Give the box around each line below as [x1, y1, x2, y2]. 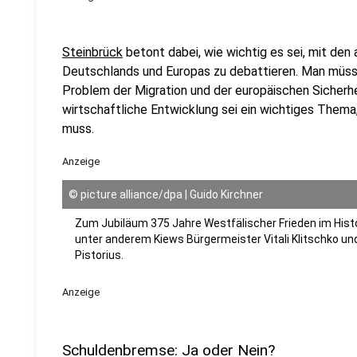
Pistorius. [75, 249, 124, 261]
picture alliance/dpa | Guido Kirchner [80, 188, 263, 201]
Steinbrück [62, 45, 123, 60]
